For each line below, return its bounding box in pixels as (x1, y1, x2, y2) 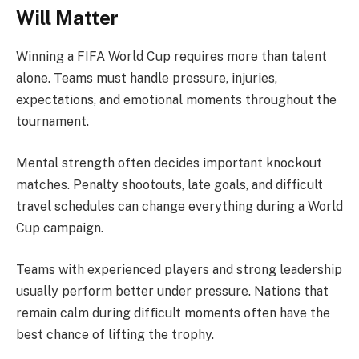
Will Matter (16, 6, 119, 29)
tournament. (16, 114, 89, 130)
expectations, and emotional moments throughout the (16, 92, 337, 108)
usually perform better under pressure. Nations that (16, 283, 329, 299)
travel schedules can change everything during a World (16, 199, 343, 215)
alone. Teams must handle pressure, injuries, (16, 71, 277, 87)
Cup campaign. (16, 220, 103, 236)
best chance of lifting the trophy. (16, 326, 214, 342)
